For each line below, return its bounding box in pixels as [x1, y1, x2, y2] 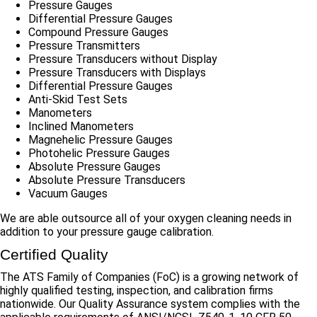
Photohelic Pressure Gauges [28, 146, 170, 160]
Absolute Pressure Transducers [28, 173, 185, 187]
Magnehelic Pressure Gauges [28, 133, 173, 146]
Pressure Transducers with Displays [28, 66, 206, 79]
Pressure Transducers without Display [28, 52, 217, 66]
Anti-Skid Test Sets [28, 93, 127, 106]
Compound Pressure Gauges [28, 25, 168, 39]
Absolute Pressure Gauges [28, 160, 161, 173]
